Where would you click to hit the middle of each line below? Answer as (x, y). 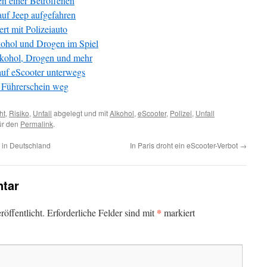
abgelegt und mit (81, 113)
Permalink (37, 124)
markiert (178, 212)
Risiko (19, 113)
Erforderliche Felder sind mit (102, 212)
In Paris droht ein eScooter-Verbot (185, 145)
